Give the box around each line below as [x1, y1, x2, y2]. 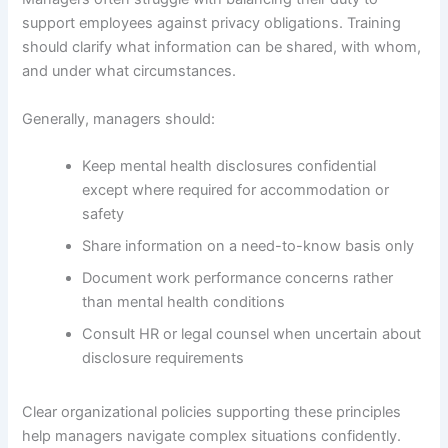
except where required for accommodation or [82, 180, 390, 199]
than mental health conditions [82, 292, 286, 311]
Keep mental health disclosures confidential [82, 156, 377, 175]
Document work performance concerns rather [82, 268, 394, 287]
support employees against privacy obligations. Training [22, 14, 402, 33]
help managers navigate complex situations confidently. [22, 426, 402, 445]
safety [82, 204, 125, 223]
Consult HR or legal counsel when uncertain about [82, 324, 422, 343]
